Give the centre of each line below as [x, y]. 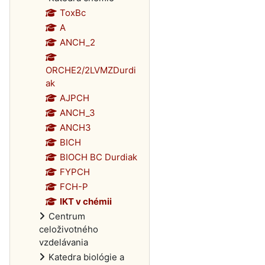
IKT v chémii [85, 201]
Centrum [67, 216]
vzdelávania [64, 242]
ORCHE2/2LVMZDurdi [91, 70]
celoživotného [69, 229]
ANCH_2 [77, 42]
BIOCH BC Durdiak [98, 157]
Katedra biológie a [86, 257]
